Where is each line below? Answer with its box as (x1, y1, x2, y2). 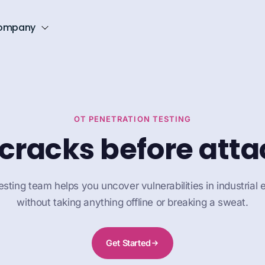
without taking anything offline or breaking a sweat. (17, 196, 248, 208)
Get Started (106, 238, 151, 248)
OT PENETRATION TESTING (74, 114, 191, 124)
